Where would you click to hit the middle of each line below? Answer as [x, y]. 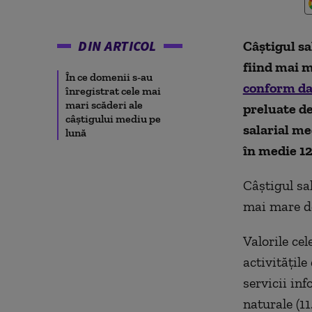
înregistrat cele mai [113, 91]
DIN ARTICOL [117, 46]
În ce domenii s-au [109, 77]
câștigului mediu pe [113, 119]
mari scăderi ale [104, 105]
